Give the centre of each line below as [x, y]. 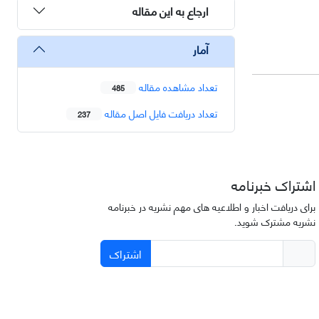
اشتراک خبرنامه [273, 184]
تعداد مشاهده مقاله [177, 86]
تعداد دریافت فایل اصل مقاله [159, 113]
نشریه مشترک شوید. [274, 221]
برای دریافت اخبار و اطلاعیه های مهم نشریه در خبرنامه [211, 206]
